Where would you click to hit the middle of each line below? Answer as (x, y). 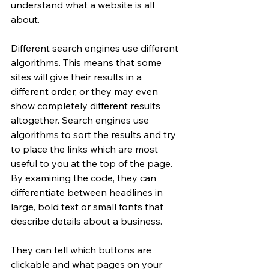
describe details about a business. (88, 221)
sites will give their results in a (77, 77)
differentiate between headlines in (88, 192)
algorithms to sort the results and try (95, 134)
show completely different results (87, 106)
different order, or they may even (86, 91)
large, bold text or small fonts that (88, 207)
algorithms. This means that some (87, 62)
